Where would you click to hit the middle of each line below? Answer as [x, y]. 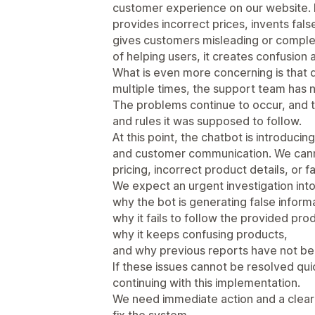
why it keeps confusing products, [200, 234]
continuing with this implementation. [206, 282]
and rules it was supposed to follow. [207, 121]
